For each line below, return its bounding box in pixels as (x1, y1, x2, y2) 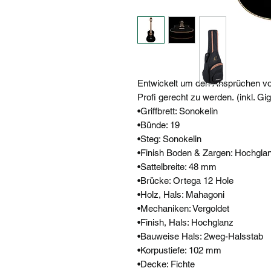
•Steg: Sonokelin (137, 133, 201, 144)
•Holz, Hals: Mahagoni (137, 189, 224, 200)
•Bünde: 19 (137, 119, 180, 130)
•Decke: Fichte (137, 258, 195, 269)
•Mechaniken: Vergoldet (137, 203, 229, 214)
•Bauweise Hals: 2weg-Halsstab (137, 230, 263, 241)
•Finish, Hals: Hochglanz (137, 217, 233, 227)
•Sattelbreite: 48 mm (137, 161, 217, 172)
